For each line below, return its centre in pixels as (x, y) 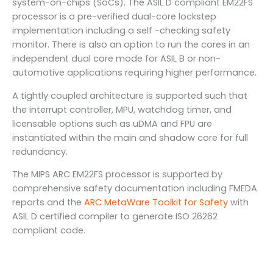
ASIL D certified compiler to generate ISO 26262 (115, 217)
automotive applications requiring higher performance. (134, 73)
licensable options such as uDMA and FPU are (112, 123)
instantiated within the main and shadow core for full (130, 137)
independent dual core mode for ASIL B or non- (116, 58)
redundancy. (40, 151)
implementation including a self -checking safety (121, 30)
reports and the (48, 203)
